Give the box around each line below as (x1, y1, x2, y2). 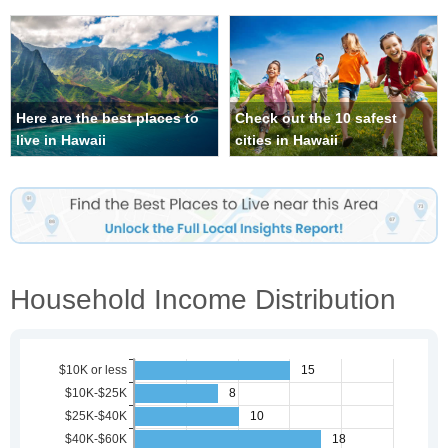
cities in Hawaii (235, 132, 338, 149)
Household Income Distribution (10, 283, 396, 315)
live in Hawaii (16, 132, 106, 149)
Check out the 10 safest (235, 110, 397, 127)
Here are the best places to (16, 110, 199, 127)
